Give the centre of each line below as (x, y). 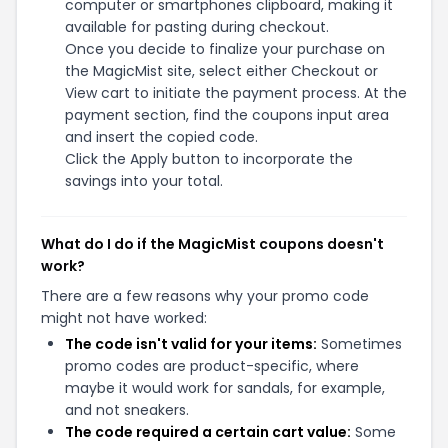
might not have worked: (124, 318)
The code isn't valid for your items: (191, 344)
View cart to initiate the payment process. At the (236, 93)
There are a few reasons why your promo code (205, 296)
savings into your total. (144, 181)
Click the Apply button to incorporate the (209, 159)
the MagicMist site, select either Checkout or (221, 71)
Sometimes (359, 344)
